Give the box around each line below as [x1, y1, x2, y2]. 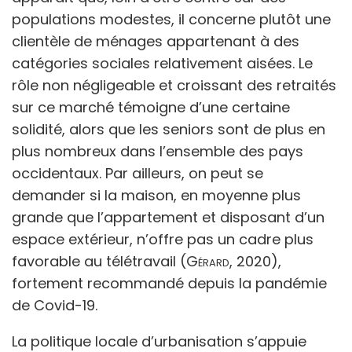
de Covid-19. [12, 295, 97, 315]
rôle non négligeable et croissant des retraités [12, 75, 336, 95]
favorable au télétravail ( [12, 251, 186, 271]
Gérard [186, 251, 229, 271]
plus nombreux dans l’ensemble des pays [12, 141, 303, 161]
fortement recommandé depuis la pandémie [12, 273, 327, 293]
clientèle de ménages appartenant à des [12, 31, 299, 51]
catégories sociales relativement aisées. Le [12, 53, 313, 73]
